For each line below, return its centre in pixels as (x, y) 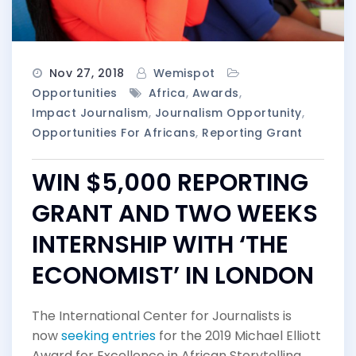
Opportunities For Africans (114, 133)
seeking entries (108, 336)
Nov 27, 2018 (87, 74)
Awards (215, 93)
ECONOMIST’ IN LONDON (173, 276)
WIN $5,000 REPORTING (170, 183)
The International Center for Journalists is (162, 316)
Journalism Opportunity (228, 113)
